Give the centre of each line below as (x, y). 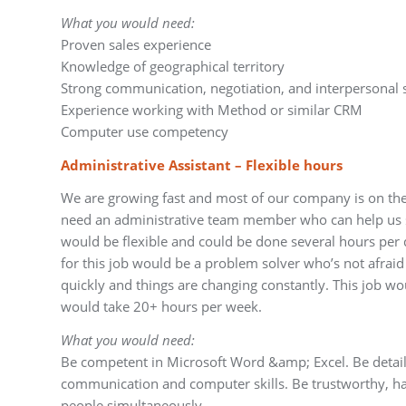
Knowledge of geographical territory (173, 66)
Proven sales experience (136, 44)
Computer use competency (145, 131)
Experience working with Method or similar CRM (212, 109)
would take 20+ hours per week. (161, 307)
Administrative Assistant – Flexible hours (203, 164)
